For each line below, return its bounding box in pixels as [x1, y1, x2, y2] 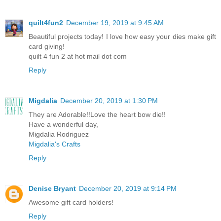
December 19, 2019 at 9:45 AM [66, 19, 164, 27]
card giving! [29, 42, 65, 51]
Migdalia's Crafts [29, 140, 80, 148]
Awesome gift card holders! [29, 198, 113, 207]
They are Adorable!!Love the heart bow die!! [29, 110, 166, 119]
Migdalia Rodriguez [29, 130, 89, 139]
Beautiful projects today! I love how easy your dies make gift [29, 33, 216, 41]
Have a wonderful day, [29, 120, 98, 129]
